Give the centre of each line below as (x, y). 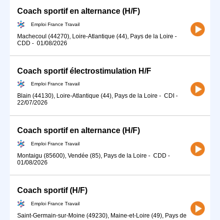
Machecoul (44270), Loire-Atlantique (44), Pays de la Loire (95, 36)
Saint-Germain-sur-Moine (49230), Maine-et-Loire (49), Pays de (102, 215)
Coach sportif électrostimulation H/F (84, 71)
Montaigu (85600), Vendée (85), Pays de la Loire (82, 156)
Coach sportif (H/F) (52, 191)
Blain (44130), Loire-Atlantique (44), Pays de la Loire (87, 96)
